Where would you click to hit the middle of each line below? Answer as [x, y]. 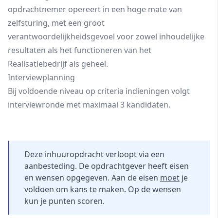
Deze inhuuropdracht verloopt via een [94, 154]
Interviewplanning [41, 77]
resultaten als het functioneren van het [80, 50]
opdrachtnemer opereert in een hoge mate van [95, 9]
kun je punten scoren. [64, 201]
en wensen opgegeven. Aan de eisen [92, 178]
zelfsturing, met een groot [56, 23]
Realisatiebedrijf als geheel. [58, 64]
